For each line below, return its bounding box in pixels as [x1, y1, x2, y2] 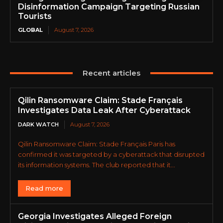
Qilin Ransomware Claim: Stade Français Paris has [18, 140, 175, 148]
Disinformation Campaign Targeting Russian [18, 2, 200, 12]
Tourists [18, 11, 52, 21]
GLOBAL [18, 26, 43, 34]
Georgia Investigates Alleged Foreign [18, 212, 172, 222]
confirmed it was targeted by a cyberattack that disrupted [18, 150, 205, 159]
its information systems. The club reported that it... [18, 161, 175, 169]
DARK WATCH [18, 121, 59, 128]
